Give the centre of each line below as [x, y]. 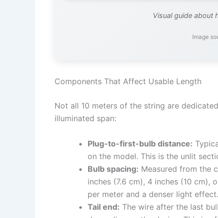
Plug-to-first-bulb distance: [140, 143]
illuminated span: [85, 118]
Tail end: [104, 207]
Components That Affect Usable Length [128, 82]
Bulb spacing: [113, 169]
